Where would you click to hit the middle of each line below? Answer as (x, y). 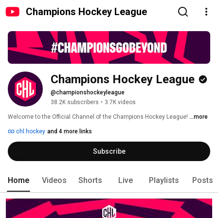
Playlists (164, 181)
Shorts (90, 181)
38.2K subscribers (75, 102)
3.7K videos (120, 102)
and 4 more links (70, 132)
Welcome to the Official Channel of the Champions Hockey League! (99, 117)
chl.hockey (30, 132)
